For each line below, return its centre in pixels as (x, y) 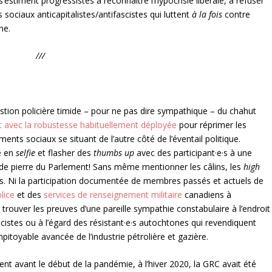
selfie (26, 153)
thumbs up (115, 153)
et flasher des (65, 153)
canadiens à (208, 195)
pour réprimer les (212, 125)
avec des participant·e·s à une (195, 153)
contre (236, 14)
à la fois (207, 14)
